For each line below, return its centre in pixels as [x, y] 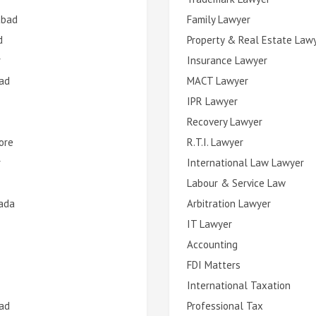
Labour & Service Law [236, 183]
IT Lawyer [209, 224]
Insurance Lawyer [227, 60]
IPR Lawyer [212, 101]
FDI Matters [214, 265]
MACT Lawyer [218, 80]
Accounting [212, 244]
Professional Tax [225, 305]
